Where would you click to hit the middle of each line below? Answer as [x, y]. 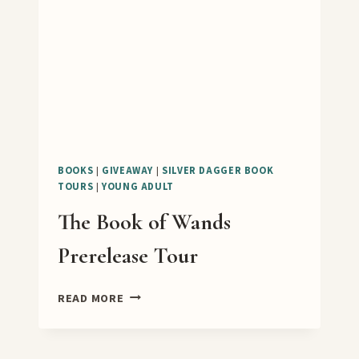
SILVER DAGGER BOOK [218, 170]
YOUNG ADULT [138, 186]
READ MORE [91, 298]
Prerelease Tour [128, 255]
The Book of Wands [144, 222]
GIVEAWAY [128, 170]
